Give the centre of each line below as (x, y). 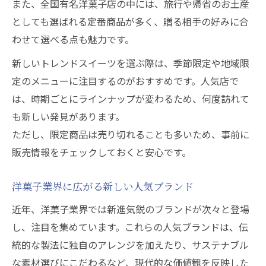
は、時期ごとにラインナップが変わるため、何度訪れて (131, 99)
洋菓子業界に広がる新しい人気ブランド (103, 186)
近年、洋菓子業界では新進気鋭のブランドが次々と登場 (131, 209)
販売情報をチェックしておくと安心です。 (102, 152)
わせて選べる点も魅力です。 (73, 39)
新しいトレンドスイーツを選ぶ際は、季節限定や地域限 (131, 63)
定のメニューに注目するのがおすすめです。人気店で (125, 81)
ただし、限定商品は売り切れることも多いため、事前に (131, 134)
